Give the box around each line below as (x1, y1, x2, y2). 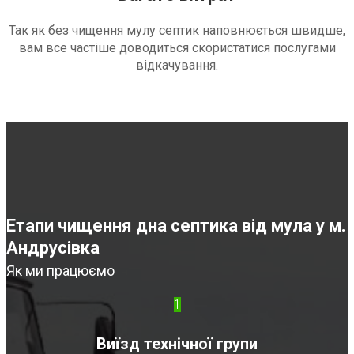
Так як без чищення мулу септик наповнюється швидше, (9, 23, 345, 39)
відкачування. (136, 58, 218, 73)
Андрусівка (6, 238, 100, 258)
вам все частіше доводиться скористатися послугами (18, 40, 336, 56)
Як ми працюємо (6, 262, 115, 280)
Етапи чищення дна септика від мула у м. (6, 216, 346, 236)
